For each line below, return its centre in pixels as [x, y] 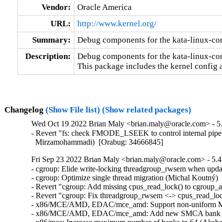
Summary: [51, 40]
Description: [48, 56]
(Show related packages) [146, 110]
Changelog [25, 110]
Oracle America [104, 7]
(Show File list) [73, 110]
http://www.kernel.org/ [117, 23]
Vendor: [56, 7]
